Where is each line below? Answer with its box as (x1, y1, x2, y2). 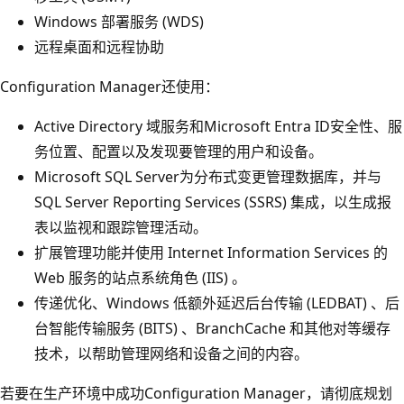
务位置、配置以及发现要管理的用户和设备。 (34, 141, 323, 161)
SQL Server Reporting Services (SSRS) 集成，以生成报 (34, 191, 391, 212)
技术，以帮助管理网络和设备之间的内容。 (34, 343, 308, 363)
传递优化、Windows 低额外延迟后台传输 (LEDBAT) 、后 (34, 292, 399, 313)
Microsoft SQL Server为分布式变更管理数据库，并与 (34, 166, 381, 187)
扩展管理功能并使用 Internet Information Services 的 (34, 242, 388, 262)
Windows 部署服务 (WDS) (34, 11, 204, 32)
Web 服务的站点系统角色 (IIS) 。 (34, 267, 246, 288)
